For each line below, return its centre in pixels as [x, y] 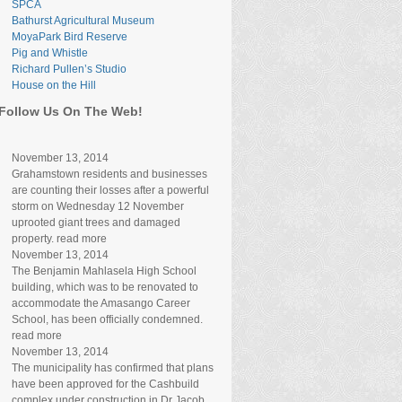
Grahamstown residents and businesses [109, 174]
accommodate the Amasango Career [101, 303]
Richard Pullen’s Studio [69, 69]
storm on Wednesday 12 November [98, 206]
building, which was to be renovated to [105, 287]
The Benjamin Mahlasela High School [104, 271]
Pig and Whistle [50, 53]
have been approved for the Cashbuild [105, 384]
